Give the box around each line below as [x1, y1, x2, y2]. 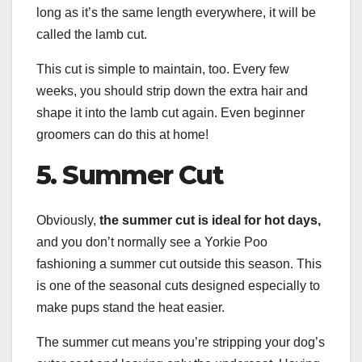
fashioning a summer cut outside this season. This [36, 256, 322, 271]
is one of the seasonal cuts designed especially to [36, 278, 320, 293]
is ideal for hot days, [195, 213, 321, 227]
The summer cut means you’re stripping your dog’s [36, 335, 325, 349]
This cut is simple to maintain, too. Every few [36, 61, 289, 76]
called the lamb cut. [36, 27, 147, 41]
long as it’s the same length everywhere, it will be [36, 5, 316, 19]
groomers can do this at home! [36, 127, 208, 141]
